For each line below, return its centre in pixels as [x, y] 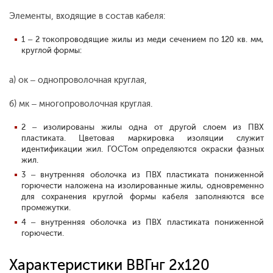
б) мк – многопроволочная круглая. [81, 104]
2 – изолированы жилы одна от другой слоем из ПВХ [143, 127]
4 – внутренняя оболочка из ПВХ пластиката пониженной [143, 222]
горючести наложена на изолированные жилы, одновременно [143, 186]
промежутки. [46, 208]
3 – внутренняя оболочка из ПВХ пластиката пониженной [143, 175]
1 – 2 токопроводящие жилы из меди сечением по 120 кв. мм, [143, 40]
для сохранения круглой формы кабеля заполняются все [143, 197]
